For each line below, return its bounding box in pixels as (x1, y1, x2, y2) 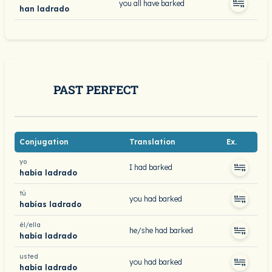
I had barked (129, 163, 172, 172)
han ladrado (19, 4, 69, 13)
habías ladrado (19, 199, 81, 209)
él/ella (19, 221, 41, 229)
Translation (129, 137, 175, 146)
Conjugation (19, 137, 69, 146)
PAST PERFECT (53, 82, 138, 97)
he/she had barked (129, 226, 193, 235)
